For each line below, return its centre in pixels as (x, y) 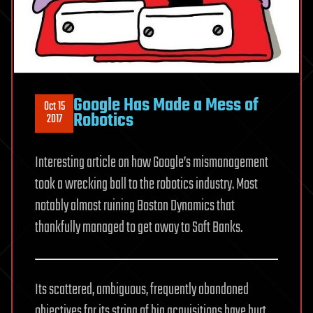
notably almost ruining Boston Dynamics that (135, 206)
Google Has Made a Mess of (166, 106)
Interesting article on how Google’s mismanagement (152, 162)
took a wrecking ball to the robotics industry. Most (146, 184)
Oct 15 (54, 107)
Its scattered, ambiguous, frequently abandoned (142, 290)
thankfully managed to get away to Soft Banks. (139, 227)
